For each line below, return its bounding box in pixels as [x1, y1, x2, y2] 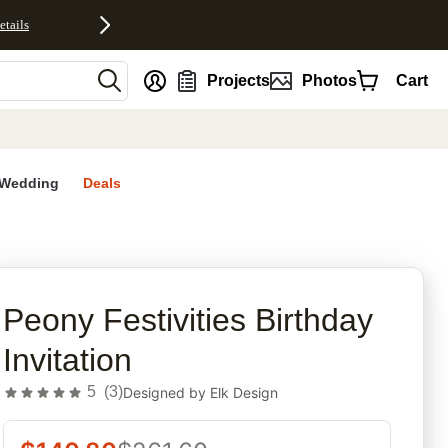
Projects [207, 71, 271, 89]
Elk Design [210, 383, 279, 401]
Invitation [3, 342, 133, 379]
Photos [301, 71, 357, 89]
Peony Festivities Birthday [3, 302, 374, 339]
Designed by [123, 383, 211, 401]
